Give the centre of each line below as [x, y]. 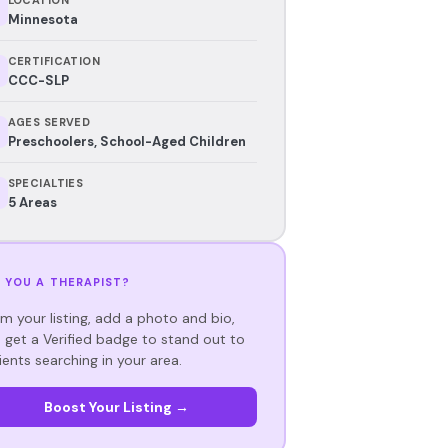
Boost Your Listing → [116, 406]
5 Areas [32, 202]
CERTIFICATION [54, 60]
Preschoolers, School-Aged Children [126, 141]
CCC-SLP [38, 80]
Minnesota [42, 19]
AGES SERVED [49, 121]
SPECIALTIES [45, 182]
